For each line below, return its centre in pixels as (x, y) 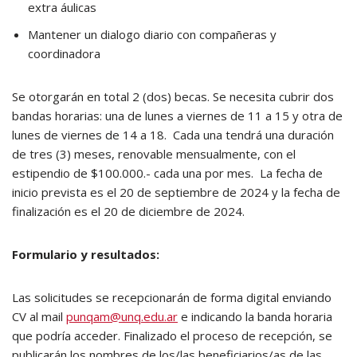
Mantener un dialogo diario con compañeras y (152, 34)
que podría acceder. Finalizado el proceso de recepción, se (172, 335)
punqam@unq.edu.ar (122, 316)
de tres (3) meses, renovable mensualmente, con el (154, 154)
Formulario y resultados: (86, 254)
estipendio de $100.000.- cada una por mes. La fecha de (167, 173)
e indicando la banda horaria (255, 316)
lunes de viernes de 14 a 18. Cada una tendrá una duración (173, 135)
